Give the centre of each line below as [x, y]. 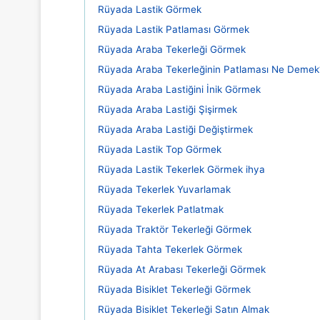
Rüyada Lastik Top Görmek [160, 149]
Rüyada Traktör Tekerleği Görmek [175, 229]
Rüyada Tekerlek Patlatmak [161, 209]
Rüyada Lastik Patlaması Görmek [174, 29]
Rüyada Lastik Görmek [150, 9]
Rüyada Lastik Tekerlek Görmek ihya [181, 169]
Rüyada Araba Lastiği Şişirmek [167, 109]
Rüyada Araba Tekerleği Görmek [172, 49]
